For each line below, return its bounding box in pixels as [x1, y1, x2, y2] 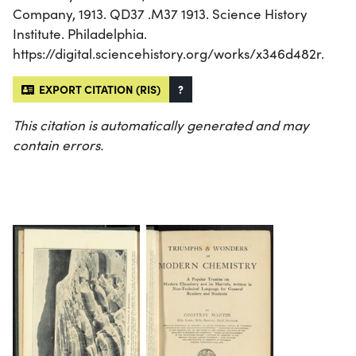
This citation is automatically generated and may [13, 115, 309, 134]
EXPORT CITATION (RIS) [34, 80, 161, 97]
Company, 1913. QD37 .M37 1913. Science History [13, 4, 308, 23]
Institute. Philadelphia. [13, 24, 147, 43]
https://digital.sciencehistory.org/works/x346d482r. [13, 44, 324, 63]
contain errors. [13, 135, 103, 154]
